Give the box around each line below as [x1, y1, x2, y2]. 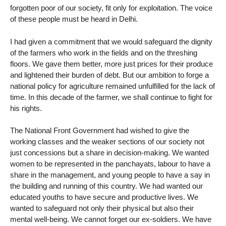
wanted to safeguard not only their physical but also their [10, 204, 194, 213]
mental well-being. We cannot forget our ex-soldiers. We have [10, 215, 211, 224]
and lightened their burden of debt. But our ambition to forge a [10, 70, 209, 79]
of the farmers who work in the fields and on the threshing [10, 48, 197, 57]
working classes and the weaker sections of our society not [10, 137, 204, 146]
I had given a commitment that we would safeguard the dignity [10, 37, 212, 46]
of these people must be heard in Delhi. [10, 14, 138, 23]
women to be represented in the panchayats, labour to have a [10, 159, 210, 168]
